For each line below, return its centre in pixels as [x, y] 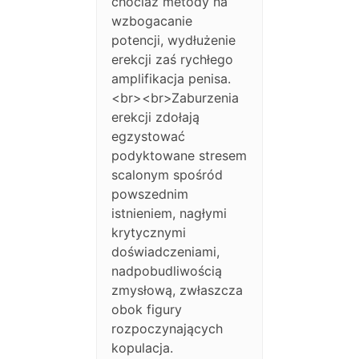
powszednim [150, 194]
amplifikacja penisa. [171, 79]
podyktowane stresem [179, 156]
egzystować [149, 137]
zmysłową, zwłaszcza [177, 290]
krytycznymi [149, 233]
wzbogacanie [152, 21]
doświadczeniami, [166, 252]
